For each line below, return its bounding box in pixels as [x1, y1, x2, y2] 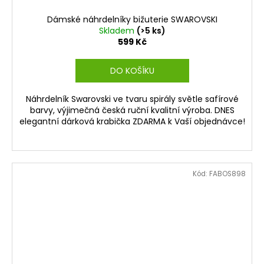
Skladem [98, 25, 137, 37]
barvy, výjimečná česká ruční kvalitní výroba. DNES [29, 104, 235, 117]
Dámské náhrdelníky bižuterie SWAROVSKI [47, 14, 217, 26]
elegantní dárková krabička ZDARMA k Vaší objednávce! [19, 115, 245, 128]
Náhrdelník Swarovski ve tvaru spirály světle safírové [25, 93, 239, 105]
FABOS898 [209, 169, 246, 179]
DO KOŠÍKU [110, 65, 154, 77]
